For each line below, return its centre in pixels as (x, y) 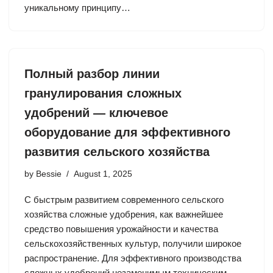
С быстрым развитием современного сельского (124, 200)
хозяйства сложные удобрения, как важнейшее (124, 214)
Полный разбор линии (92, 74)
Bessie (49, 174)
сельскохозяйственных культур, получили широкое (133, 243)
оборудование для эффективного (127, 132)
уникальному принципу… (79, 8)
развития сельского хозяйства (117, 152)
